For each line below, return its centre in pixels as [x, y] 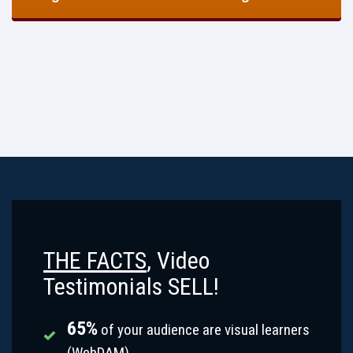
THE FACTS [95, 260]
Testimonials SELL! [131, 286]
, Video [178, 260]
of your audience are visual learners [204, 329]
